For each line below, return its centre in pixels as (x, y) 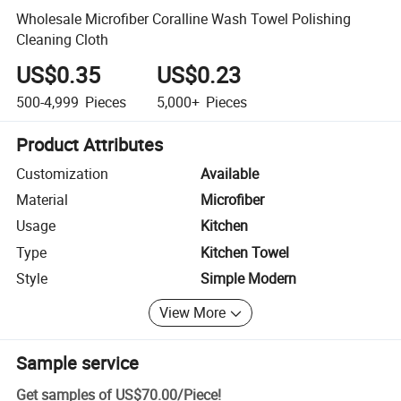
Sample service (78, 363)
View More (193, 313)
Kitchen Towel (245, 252)
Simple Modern (248, 279)
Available (230, 173)
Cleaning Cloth (63, 39)
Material (43, 200)
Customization (63, 173)
